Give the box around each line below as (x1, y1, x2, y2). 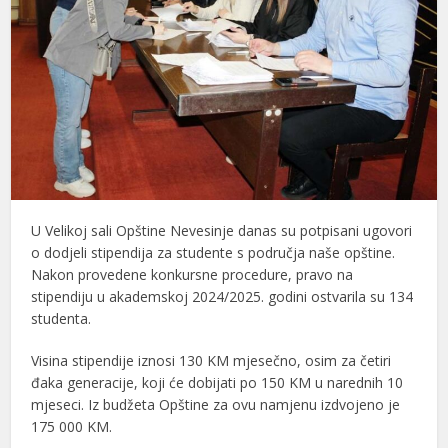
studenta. (31, 308, 92, 328)
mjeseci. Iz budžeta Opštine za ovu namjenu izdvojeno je (31, 394, 401, 414)
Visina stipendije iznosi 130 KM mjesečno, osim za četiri (31, 350, 392, 370)
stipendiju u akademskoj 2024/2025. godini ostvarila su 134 (31, 286, 414, 306)
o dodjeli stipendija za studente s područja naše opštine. (31, 242, 396, 262)
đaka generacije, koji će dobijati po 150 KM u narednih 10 (31, 372, 404, 392)
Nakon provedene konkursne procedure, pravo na (31, 264, 354, 284)
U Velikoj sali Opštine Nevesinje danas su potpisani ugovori (31, 220, 413, 240)
